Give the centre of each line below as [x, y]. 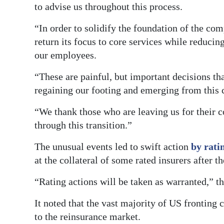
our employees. [65, 55]
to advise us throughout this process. [108, 7]
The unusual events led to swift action [113, 147]
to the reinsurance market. [87, 217]
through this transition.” [83, 125]
